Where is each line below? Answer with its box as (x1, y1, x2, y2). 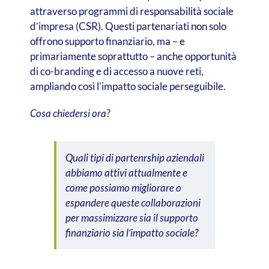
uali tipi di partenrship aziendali (72, 151, 204, 164)
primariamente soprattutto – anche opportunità (29, 49, 237, 62)
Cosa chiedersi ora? (29, 106, 110, 119)
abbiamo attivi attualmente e (65, 166, 187, 179)
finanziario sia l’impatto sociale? (65, 226, 198, 239)
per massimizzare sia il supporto (65, 211, 198, 224)
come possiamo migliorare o (65, 181, 181, 194)
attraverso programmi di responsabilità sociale (29, 4, 234, 17)
